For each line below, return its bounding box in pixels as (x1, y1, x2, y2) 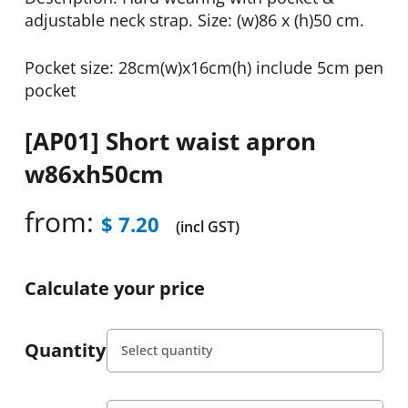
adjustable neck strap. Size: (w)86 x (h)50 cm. (24, 9, 364, 32)
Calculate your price (24, 276, 205, 301)
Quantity (24, 338, 106, 363)
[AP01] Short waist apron (24, 125, 316, 158)
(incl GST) (175, 217, 240, 238)
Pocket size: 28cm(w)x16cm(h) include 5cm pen (24, 56, 383, 79)
